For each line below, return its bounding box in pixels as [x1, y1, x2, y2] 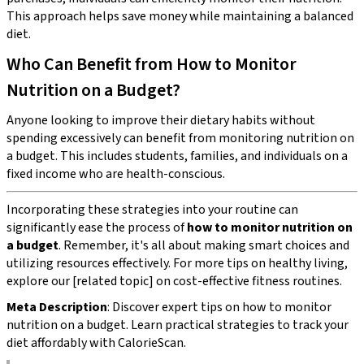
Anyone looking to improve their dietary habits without [6, 110, 315, 129]
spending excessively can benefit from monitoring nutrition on [6, 128, 354, 147]
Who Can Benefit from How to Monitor [6, 50, 297, 77]
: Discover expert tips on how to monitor [107, 297, 331, 316]
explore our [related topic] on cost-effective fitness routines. [6, 271, 342, 290]
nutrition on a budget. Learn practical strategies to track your [6, 315, 349, 334]
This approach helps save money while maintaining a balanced [6, 6, 353, 25]
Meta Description [6, 297, 107, 316]
